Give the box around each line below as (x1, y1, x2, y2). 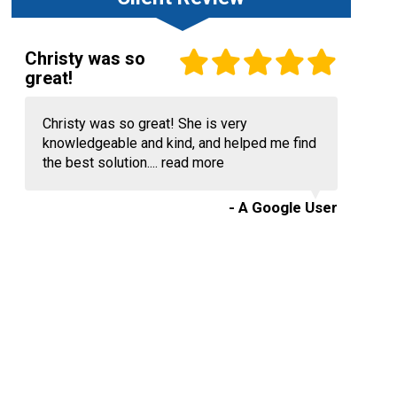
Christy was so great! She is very (42, 115, 247, 132)
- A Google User (228, 198, 338, 216)
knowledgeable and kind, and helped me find (42, 135, 316, 152)
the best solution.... (42, 154, 161, 171)
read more (160, 154, 224, 171)
